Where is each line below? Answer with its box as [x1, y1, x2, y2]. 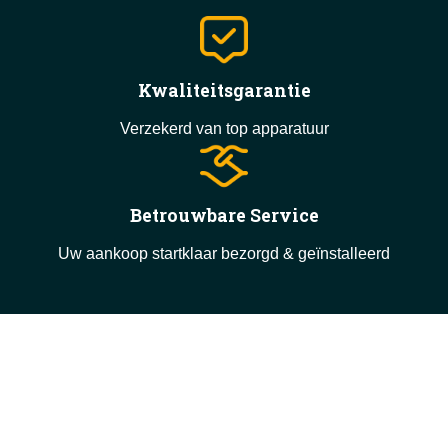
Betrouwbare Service [129, 203, 319, 227]
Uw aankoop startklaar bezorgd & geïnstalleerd [58, 244, 390, 262]
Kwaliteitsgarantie [137, 78, 311, 102]
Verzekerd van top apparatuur [119, 119, 329, 137]
